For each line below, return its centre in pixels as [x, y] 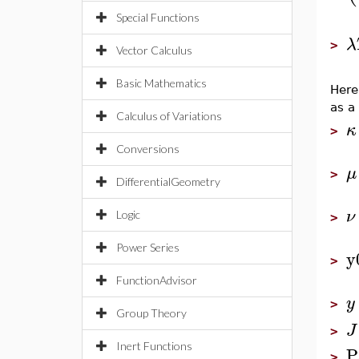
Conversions [148, 149]
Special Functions [158, 17]
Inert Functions [154, 346]
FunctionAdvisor [157, 280]
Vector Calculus [154, 50]
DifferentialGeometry [168, 182]
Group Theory [151, 313]
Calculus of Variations [169, 116]
